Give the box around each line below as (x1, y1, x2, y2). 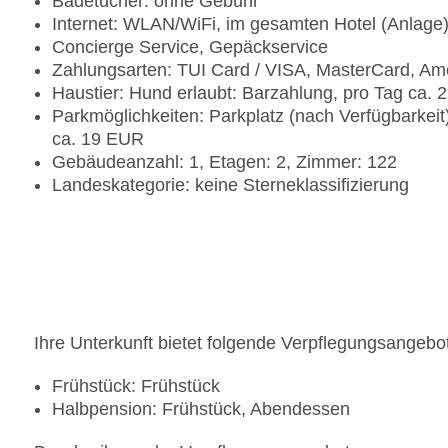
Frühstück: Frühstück (52, 376, 220, 397)
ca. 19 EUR (52, 129, 144, 150)
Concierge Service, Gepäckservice (52, 37, 328, 58)
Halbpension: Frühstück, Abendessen (52, 399, 350, 420)
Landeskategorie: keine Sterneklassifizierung (52, 175, 409, 196)
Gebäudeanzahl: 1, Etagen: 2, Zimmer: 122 (52, 152, 397, 173)
